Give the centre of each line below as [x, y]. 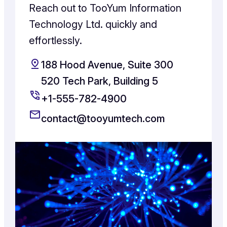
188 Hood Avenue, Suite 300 [107, 65]
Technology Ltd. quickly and [93, 24]
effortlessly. [56, 40]
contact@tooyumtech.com [103, 118]
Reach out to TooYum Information [105, 8]
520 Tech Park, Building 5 [100, 81]
